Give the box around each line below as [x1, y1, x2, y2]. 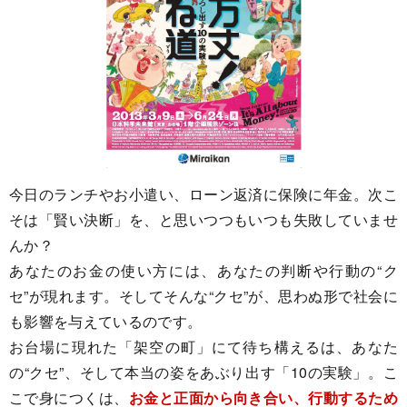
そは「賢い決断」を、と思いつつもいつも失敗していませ [9, 208, 398, 230]
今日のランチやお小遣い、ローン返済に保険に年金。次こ [9, 183, 398, 204]
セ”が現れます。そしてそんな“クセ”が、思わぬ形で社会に [9, 284, 398, 306]
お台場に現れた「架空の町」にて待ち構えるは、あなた [9, 335, 398, 357]
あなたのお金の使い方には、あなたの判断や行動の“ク [9, 259, 398, 281]
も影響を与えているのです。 [9, 310, 203, 332]
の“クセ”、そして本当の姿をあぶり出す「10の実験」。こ [9, 361, 398, 382]
